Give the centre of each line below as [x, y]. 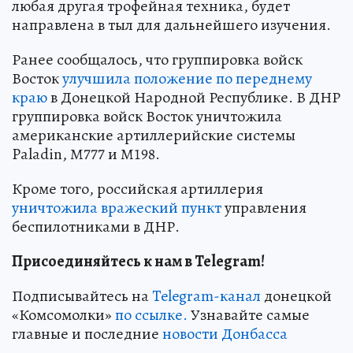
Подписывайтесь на [82, 295]
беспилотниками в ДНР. [96, 226]
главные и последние [87, 333]
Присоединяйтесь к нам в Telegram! [138, 261]
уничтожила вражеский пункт [117, 207]
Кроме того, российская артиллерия [137, 188]
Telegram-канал [206, 295]
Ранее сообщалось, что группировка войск [157, 59]
